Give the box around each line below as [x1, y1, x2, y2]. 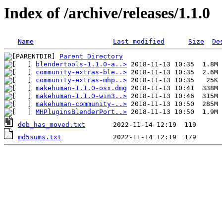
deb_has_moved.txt [18, 121, 85, 129]
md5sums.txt [18, 133, 61, 141]
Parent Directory [59, 53, 123, 60]
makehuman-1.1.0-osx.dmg [36, 84, 127, 92]
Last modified [113, 38, 165, 46]
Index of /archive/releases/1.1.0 [4, 4, 210, 22]
